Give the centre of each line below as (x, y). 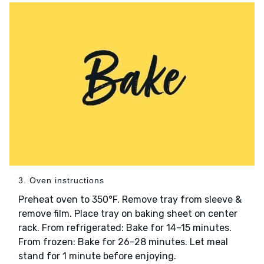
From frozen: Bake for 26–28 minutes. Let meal (123, 242)
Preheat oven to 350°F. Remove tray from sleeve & (130, 200)
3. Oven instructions (61, 181)
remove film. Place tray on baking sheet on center (128, 214)
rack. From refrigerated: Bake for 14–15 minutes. (125, 228)
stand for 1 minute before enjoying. (97, 256)
